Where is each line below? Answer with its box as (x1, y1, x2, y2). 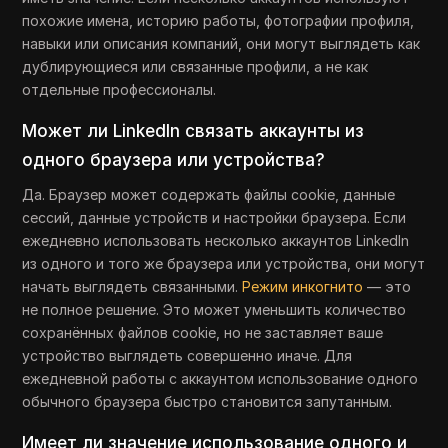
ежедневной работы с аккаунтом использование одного (22, 370, 419, 387)
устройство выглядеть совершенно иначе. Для (22, 347, 353, 364)
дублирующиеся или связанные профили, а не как (22, 58, 369, 75)
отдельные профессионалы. (22, 81, 217, 98)
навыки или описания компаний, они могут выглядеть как (22, 35, 421, 52)
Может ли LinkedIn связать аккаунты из (22, 121, 365, 141)
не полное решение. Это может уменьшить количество (22, 301, 407, 318)
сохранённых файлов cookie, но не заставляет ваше (22, 324, 384, 341)
